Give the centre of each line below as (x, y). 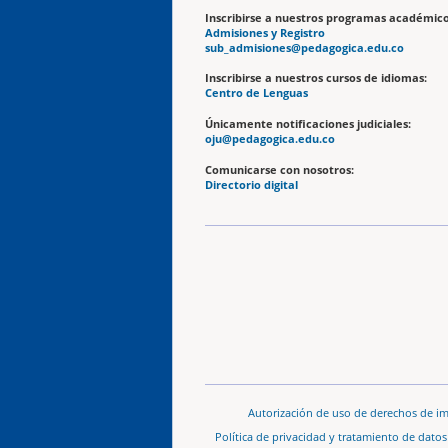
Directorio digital (251, 184)
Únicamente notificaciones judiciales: (308, 124)
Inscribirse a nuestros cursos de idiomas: (316, 78)
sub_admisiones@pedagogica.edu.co (304, 47)
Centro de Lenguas (256, 93)
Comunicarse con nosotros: (281, 169)
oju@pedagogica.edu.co (270, 139)
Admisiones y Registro (265, 32)
